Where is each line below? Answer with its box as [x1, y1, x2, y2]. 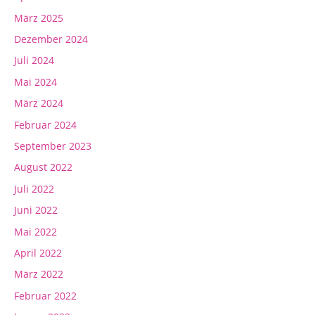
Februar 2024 [14, 117, 77, 131]
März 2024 [14, 96, 63, 110]
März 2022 [14, 267, 63, 281]
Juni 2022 [14, 203, 58, 217]
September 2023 [14, 139, 91, 153]
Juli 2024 [14, 53, 54, 67]
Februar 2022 [14, 288, 77, 302]
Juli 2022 [14, 181, 54, 195]
